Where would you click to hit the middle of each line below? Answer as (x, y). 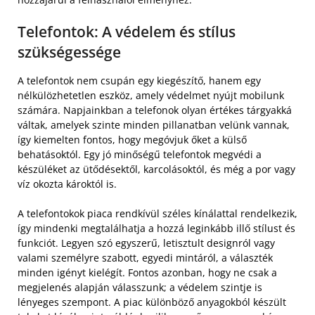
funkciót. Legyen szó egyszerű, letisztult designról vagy (146, 243)
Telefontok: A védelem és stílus (127, 31)
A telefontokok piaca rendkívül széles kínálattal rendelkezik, (157, 213)
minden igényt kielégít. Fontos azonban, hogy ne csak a (147, 272)
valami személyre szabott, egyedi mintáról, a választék (145, 257)
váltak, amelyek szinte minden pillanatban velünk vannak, (154, 124)
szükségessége (69, 52)
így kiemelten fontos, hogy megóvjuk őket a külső (132, 139)
